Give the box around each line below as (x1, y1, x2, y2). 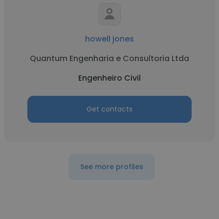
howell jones (85, 33, 134, 44)
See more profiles (80, 162, 143, 172)
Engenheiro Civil (78, 72, 141, 84)
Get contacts (87, 104, 132, 114)
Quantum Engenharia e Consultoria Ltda (30, 53, 189, 64)
